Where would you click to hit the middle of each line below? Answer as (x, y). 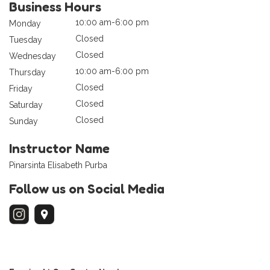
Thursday (27, 73)
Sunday (24, 121)
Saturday (26, 105)
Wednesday (33, 56)
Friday (21, 89)
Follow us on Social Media (87, 189)
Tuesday (26, 40)
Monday (25, 24)
